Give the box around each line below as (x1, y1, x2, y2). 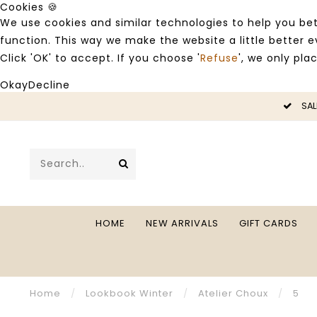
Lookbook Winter (86, 287, 173, 300)
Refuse (200, 51, 238, 65)
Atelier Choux (198, 287, 268, 300)
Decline (28, 78, 70, 92)
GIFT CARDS (239, 217, 298, 230)
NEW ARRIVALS (146, 217, 219, 230)
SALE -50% (3, 100, 50, 112)
